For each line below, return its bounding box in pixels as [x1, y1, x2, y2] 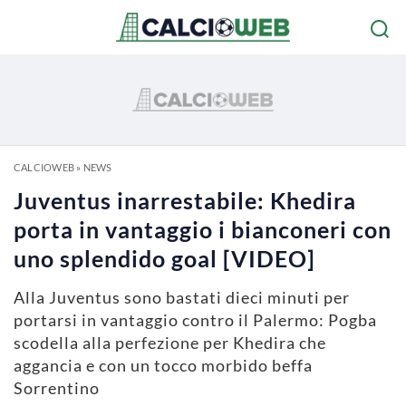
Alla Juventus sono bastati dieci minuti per [14, 287, 350, 307]
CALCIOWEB [14, 161, 74, 173]
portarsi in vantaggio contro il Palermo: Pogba [14, 310, 377, 330]
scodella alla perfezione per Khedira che [14, 333, 326, 353]
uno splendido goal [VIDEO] [14, 245, 315, 272]
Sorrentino [14, 378, 100, 398]
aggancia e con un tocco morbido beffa [14, 355, 313, 375]
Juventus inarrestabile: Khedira [14, 187, 356, 214]
